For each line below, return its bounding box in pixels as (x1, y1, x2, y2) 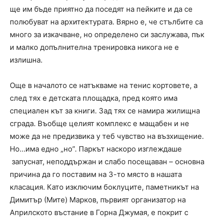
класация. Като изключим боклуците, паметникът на (10, 182, 199, 192)
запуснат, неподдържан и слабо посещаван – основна (10, 156, 204, 166)
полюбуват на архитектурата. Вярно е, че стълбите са (10, 17, 203, 26)
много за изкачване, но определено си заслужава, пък (10, 29, 204, 39)
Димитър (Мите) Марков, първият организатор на (10, 195, 186, 204)
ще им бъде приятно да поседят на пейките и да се (10, 4, 193, 14)
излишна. (10, 55, 43, 65)
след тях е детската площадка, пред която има (10, 93, 177, 103)
